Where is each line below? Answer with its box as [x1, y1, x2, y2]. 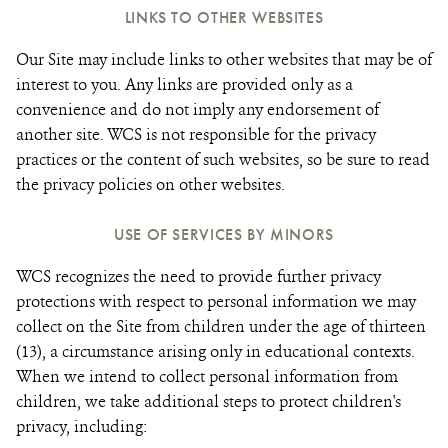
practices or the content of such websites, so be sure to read [16, 149, 430, 170]
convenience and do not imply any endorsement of [16, 99, 379, 120]
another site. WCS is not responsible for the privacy [16, 124, 376, 145]
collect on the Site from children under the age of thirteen [16, 316, 426, 337]
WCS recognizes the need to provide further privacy [16, 266, 381, 287]
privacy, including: [16, 416, 147, 437]
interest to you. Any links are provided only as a [16, 74, 353, 95]
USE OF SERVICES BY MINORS [114, 224, 334, 245]
